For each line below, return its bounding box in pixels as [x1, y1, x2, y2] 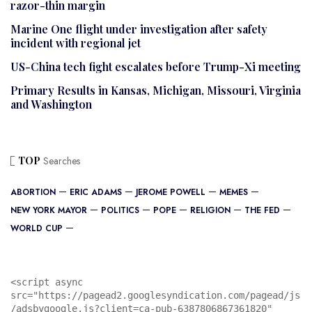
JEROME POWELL [136, 185, 205, 198]
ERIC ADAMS [70, 185, 122, 198]
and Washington [10, 96, 92, 111]
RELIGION [190, 203, 231, 217]
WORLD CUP [10, 221, 63, 235]
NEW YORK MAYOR [10, 203, 87, 217]
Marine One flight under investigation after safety [10, 21, 267, 36]
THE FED [244, 203, 280, 217]
